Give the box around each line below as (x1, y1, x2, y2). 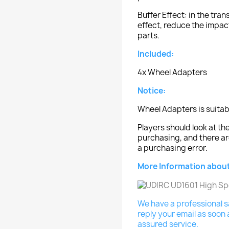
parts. (138, 30, 159, 41)
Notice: (138, 85, 166, 96)
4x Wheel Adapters (138, 67, 207, 78)
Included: (138, 49, 174, 59)
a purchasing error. (138, 143, 208, 153)
